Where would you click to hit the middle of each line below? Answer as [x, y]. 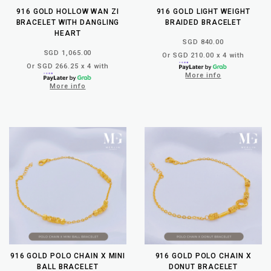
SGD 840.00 [203, 42]
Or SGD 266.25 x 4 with [68, 66]
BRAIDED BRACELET [203, 22]
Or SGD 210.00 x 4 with [203, 55]
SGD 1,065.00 [68, 53]
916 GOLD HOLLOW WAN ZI [68, 11]
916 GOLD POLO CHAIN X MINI [68, 256]
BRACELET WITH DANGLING [68, 22]
